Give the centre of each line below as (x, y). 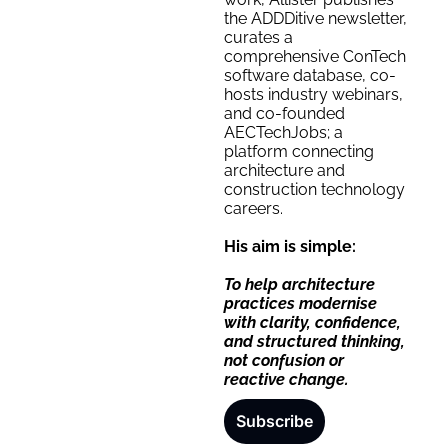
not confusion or (284, 360)
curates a (258, 37)
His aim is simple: (290, 246)
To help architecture (299, 284)
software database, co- (310, 75)
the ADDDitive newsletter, (315, 18)
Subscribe (274, 421)
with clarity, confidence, (312, 322)
